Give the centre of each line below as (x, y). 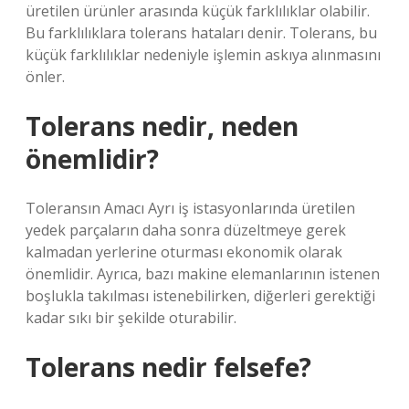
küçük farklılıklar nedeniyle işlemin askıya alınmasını (203, 55)
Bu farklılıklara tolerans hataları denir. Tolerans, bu (201, 33)
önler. (45, 77)
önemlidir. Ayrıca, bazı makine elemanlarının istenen (203, 274)
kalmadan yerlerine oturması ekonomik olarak (184, 252)
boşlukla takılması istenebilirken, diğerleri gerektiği (200, 296)
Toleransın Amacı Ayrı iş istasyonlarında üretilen (190, 208)
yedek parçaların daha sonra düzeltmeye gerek (186, 230)
